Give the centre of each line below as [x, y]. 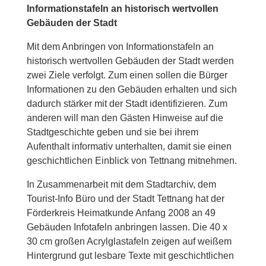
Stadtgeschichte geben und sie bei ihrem [112, 132]
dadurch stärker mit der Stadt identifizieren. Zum [127, 104]
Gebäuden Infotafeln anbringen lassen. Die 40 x [127, 227]
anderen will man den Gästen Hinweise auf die [125, 118]
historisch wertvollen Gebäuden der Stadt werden [130, 61]
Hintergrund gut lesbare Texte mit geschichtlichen [130, 256]
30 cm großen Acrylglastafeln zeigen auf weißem [129, 241]
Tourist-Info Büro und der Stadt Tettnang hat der [125, 199]
